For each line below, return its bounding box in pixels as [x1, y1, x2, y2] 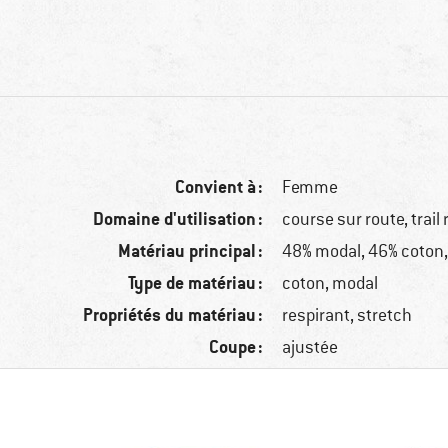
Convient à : [175, 175, 264, 199]
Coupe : [209, 335, 264, 359]
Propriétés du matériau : [83, 303, 264, 327]
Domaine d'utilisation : [93, 207, 264, 231]
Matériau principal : [118, 239, 264, 263]
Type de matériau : [128, 271, 264, 295]
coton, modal [282, 272, 379, 295]
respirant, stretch [282, 304, 413, 327]
